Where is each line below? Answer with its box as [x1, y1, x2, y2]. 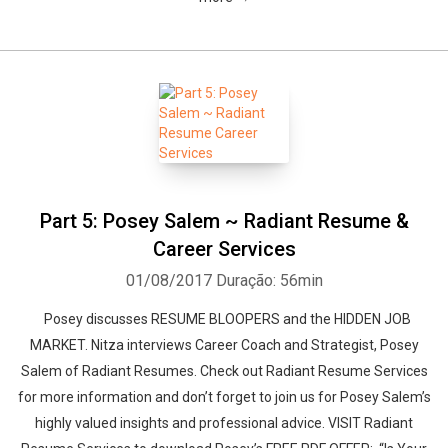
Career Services [152, 237, 296, 261]
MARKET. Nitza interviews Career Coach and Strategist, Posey [29, 337, 419, 353]
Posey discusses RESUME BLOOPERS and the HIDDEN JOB [37, 311, 411, 327]
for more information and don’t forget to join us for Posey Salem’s [17, 389, 431, 405]
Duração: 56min [215, 271, 323, 290]
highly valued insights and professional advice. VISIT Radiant [35, 415, 413, 431]
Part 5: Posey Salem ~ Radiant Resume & [39, 209, 409, 233]
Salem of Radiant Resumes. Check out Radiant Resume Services [20, 363, 428, 379]
